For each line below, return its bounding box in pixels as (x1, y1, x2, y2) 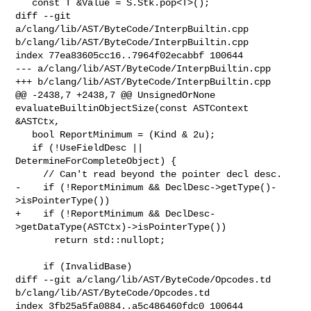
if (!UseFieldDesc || (15, 142, 33, 153)
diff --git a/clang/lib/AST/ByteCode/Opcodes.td (15, 274, 277, 285)
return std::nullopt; (15, 234, 55, 246)
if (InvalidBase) (15, 260, 44, 272)
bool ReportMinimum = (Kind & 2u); (15, 128, 33, 140)
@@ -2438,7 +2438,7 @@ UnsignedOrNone (15, 89, 216, 101)
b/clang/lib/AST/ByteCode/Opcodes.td (15, 287, 210, 299)
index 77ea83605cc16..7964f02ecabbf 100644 (15, 49, 244, 61)
